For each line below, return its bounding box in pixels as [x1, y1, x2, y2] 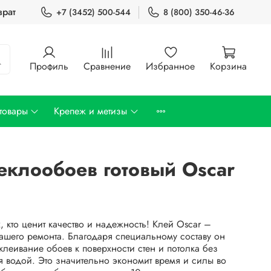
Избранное [146, 59, 195, 73]
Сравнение [83, 59, 131, 73]
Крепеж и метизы [54, 104, 128, 119]
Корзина [210, 59, 247, 73]
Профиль [30, 59, 68, 73]
